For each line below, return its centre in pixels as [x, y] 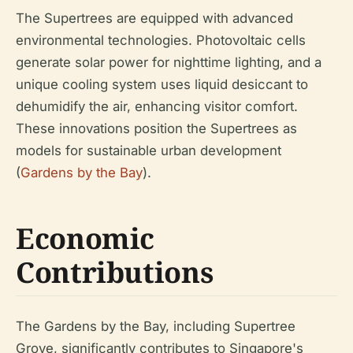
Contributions [115, 272]
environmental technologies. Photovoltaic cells [161, 40]
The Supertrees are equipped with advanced [154, 18]
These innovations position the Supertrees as [156, 128]
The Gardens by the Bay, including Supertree [156, 326]
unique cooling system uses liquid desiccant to [162, 84]
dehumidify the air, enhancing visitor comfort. [157, 106]
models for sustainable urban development [149, 150]
